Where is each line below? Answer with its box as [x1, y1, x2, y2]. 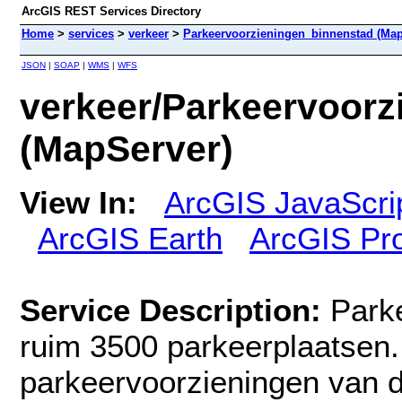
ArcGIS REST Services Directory [22, 4, 201, 18]
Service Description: [20, 292, 330, 328]
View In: [20, 184, 137, 220]
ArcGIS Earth [38, 220, 223, 256]
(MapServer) [20, 127, 233, 170]
